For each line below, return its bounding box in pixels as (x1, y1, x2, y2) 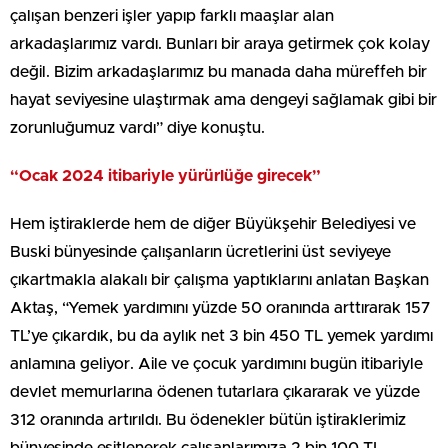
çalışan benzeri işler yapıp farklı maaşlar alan (10, 8, 334, 25)
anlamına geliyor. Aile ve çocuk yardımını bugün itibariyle (10, 356, 423, 373)
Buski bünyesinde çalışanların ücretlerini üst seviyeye (10, 244, 391, 261)
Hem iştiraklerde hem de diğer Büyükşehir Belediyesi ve (10, 216, 416, 233)
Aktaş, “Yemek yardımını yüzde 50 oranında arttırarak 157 (10, 300, 430, 317)
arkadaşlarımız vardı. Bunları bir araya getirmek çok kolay (10, 36, 430, 53)
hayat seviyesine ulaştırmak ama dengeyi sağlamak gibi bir (10, 92, 437, 109)
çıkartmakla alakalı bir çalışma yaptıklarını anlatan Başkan (10, 272, 429, 289)
